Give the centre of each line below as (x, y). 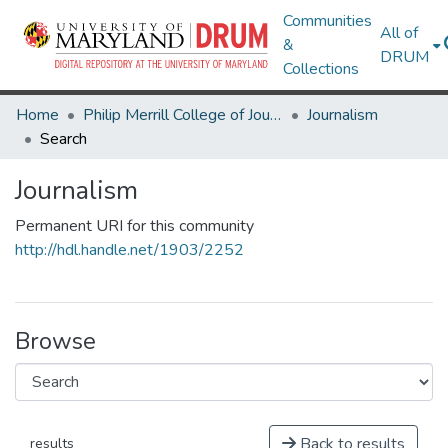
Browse (55, 341)
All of (399, 33)
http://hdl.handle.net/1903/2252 (129, 250)
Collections (321, 69)
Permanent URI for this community (134, 226)
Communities (328, 21)
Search (63, 139)
